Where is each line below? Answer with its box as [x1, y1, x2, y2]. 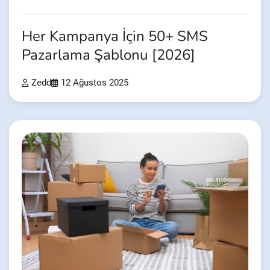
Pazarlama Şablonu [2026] [22, 45, 195, 66]
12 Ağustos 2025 [61, 78, 128, 89]
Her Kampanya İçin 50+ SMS [22, 27, 208, 47]
